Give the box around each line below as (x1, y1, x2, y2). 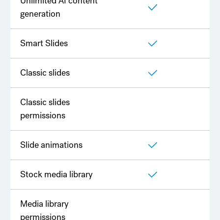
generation (20, 8, 60, 20)
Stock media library (20, 168, 93, 181)
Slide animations (20, 139, 82, 151)
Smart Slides (20, 37, 68, 50)
